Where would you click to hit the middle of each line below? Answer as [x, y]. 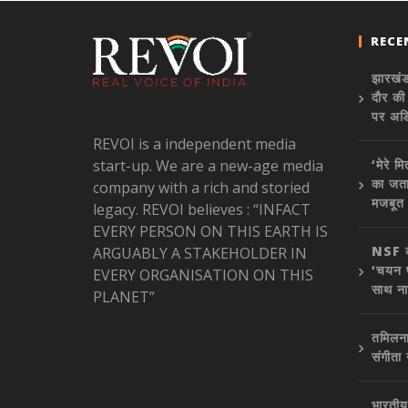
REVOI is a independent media [194, 144]
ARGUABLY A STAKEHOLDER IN [199, 254]
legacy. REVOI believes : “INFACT [201, 210]
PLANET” [123, 297]
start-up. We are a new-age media [208, 166]
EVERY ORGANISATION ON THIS [203, 275]
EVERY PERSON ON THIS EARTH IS [210, 232]
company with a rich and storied [201, 188]
